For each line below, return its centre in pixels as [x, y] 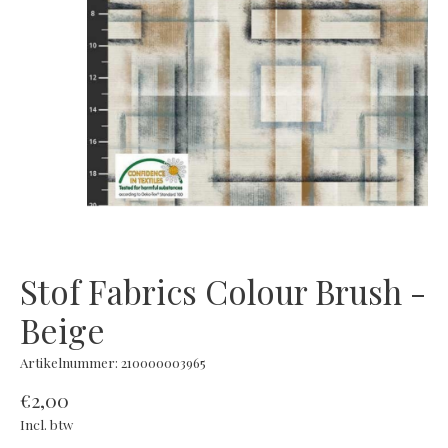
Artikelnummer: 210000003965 [113, 362]
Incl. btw [46, 425]
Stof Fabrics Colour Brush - [223, 290]
